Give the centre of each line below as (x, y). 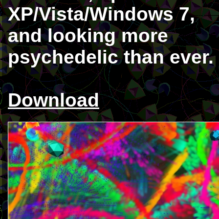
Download (54, 100)
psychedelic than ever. (111, 57)
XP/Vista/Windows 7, (101, 14)
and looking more (88, 35)
